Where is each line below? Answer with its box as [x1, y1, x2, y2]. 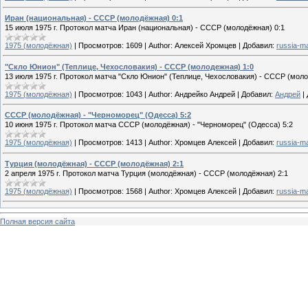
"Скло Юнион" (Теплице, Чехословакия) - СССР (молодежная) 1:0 [5, 62, 254, 71]
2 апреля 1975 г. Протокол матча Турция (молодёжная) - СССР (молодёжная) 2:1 [5, 168, 288, 177]
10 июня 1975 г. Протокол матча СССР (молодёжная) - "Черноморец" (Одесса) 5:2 [5, 120, 293, 129]
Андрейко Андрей [175, 89, 235, 98]
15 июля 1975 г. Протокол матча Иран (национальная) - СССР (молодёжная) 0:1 [5, 23, 285, 32]
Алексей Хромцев [175, 41, 236, 49]
